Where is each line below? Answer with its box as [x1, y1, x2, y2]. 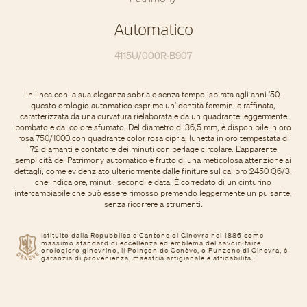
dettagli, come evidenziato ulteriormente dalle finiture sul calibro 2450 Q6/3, [14, 166, 293, 176]
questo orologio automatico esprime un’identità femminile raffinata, [31, 100, 276, 110]
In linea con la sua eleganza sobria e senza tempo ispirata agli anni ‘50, [25, 89, 281, 99]
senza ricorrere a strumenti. [103, 199, 203, 209]
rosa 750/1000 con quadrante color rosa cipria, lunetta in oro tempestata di [17, 133, 289, 143]
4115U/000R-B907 [114, 49, 193, 62]
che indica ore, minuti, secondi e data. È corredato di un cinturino [35, 177, 272, 187]
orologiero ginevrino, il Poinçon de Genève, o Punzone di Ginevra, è [41, 246, 288, 255]
